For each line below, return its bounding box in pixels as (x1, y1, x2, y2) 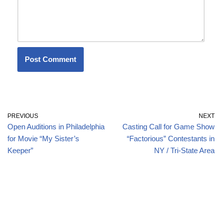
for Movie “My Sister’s (7, 134, 79, 143)
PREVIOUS (7, 112, 38, 120)
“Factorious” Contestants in (127, 134, 215, 143)
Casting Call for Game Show (122, 122, 215, 131)
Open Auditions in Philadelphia (7, 122, 105, 131)
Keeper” (7, 146, 33, 155)
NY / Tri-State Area (154, 146, 215, 155)
